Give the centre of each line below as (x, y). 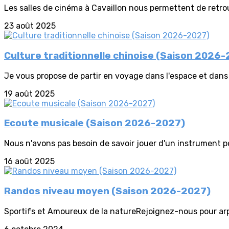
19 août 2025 (29, 94)
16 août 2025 (29, 162)
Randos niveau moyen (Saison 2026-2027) (107, 191)
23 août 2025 (30, 26)
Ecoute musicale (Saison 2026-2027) (95, 123)
